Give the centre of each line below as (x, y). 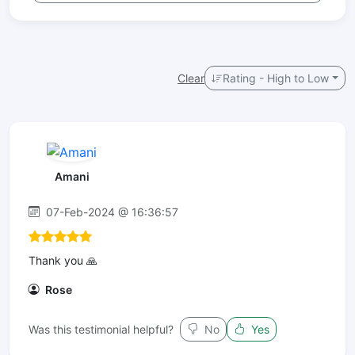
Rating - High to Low (276, 78)
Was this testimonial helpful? (101, 329)
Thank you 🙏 (63, 260)
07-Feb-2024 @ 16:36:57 (111, 212)
